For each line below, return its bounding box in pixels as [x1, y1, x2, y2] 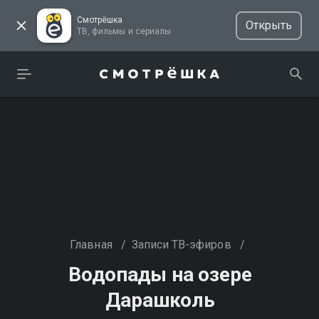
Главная [70, 238, 113, 251]
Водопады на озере [68, 263, 252, 286]
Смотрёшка [77, 15, 123, 25]
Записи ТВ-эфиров [131, 238, 231, 251]
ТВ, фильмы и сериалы [135, 26, 171, 36]
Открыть [245, 19, 292, 32]
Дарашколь [105, 288, 215, 312]
